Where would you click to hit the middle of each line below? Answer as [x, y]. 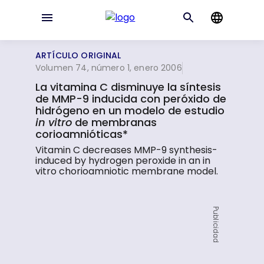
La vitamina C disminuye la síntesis [128, 87]
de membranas [115, 122]
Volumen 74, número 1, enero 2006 [109, 68]
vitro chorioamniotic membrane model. [127, 171]
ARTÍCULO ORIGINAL [78, 55]
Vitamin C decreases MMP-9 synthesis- [127, 150]
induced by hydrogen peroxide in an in [123, 161]
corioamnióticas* [82, 134]
